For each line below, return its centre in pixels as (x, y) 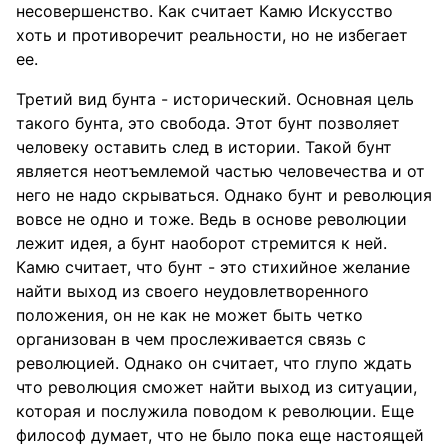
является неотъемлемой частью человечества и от (220, 171)
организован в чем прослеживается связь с (191, 339)
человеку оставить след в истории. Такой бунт (204, 147)
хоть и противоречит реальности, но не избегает (212, 35)
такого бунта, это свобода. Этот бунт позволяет (208, 123)
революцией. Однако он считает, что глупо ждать (214, 363)
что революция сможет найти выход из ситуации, (216, 387)
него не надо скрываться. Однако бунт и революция (224, 195)
